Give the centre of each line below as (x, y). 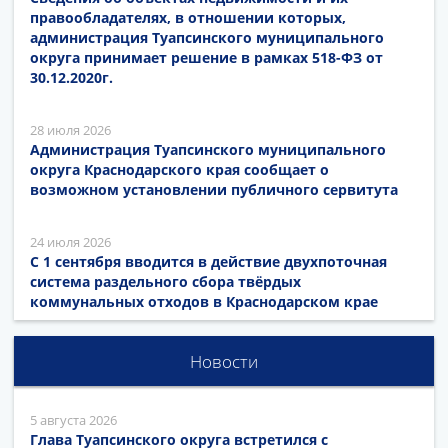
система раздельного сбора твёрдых (165, 281)
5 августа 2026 (73, 419)
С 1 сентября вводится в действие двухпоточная (208, 261)
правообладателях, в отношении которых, (188, 17)
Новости (224, 361)
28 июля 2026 (70, 129)
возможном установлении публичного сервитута (214, 189)
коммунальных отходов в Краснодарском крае (204, 301)
